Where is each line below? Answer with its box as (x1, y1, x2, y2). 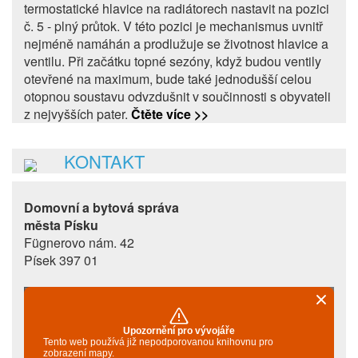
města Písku (24, 216, 98, 235)
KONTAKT (40, 149, 145, 174)
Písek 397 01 (24, 251, 98, 270)
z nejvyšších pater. (24, 105, 131, 124)
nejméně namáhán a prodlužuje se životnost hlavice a (24, 34, 328, 54)
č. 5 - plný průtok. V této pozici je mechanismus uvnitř (24, 17, 323, 36)
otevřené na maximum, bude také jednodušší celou (24, 70, 312, 89)
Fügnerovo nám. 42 (24, 233, 134, 253)
